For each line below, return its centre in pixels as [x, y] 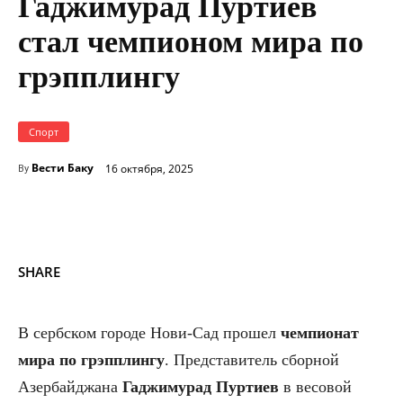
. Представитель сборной [252, 360]
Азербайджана [70, 387]
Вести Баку [63, 168]
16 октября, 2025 [149, 168]
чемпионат [320, 333]
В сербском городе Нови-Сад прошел [149, 333]
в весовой [315, 387]
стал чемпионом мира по [191, 42]
